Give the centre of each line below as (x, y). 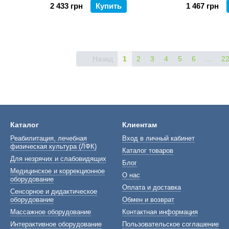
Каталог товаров (148, 151)
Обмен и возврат (148, 200)
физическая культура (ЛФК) (53, 146)
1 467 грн (202, 6)
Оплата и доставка (152, 187)
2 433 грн (66, 6)
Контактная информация (160, 212)
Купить (109, 6)
